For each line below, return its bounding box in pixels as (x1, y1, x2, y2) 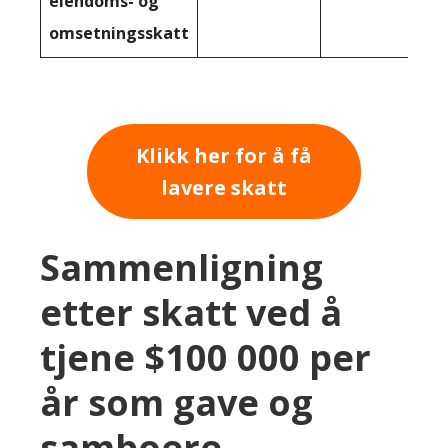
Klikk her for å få (136, 141, 312, 169)
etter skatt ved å (40, 287, 342, 337)
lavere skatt (161, 173, 287, 201)
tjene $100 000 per (40, 332, 371, 382)
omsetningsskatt (49, 22, 189, 45)
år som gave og (40, 377, 313, 427)
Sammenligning (40, 242, 323, 292)
